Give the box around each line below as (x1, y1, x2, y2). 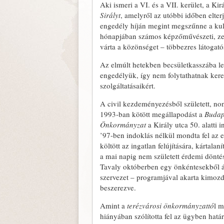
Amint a (100, 200, 125, 210)
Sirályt (100, 10, 120, 20)
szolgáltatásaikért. (100, 80, 155, 90)
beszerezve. (100, 182, 136, 192)
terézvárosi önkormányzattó (125, 200, 214, 210)
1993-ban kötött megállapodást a (100, 109, 204, 119)
